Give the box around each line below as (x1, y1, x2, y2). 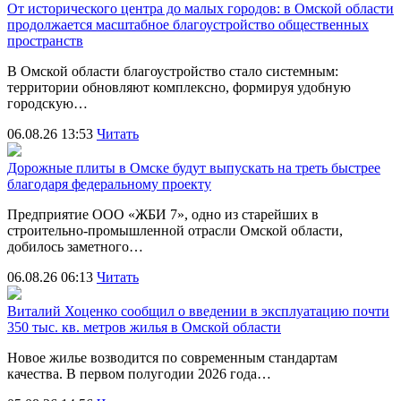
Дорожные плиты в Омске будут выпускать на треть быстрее (7, 159, 380, 175)
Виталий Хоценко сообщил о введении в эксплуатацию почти (7, 303, 389, 319)
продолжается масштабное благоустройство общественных (7, 16, 369, 32)
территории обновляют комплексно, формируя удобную (7, 79, 351, 95)
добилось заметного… (7, 238, 143, 254)
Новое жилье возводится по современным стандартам (7, 349, 337, 365)
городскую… (7, 95, 88, 111)
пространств (7, 32, 83, 48)
